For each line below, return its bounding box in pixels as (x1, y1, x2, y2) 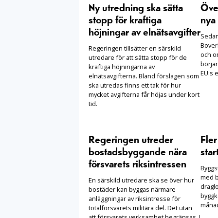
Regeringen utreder (89, 134, 173, 145)
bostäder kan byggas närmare (89, 184, 176, 194)
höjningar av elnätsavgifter (89, 27, 200, 38)
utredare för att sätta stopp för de (89, 53, 187, 62)
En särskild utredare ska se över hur (89, 175, 194, 184)
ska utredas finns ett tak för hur (89, 80, 181, 90)
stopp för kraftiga (89, 15, 162, 26)
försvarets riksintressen (89, 159, 186, 170)
